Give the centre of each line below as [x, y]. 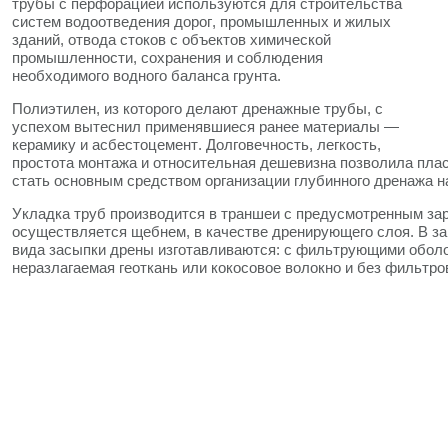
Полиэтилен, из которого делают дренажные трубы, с [197, 108]
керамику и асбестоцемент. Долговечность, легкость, [196, 144]
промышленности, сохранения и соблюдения [167, 57]
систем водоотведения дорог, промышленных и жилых [201, 21]
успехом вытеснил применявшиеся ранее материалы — [205, 126]
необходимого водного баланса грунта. [146, 75]
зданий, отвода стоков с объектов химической [171, 39]
